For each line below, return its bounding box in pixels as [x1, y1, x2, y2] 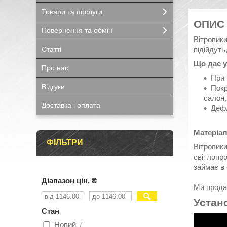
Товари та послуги [42, 8, 102, 16]
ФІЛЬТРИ [47, 138, 83, 147]
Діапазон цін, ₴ [42, 176, 97, 185]
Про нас [42, 64, 68, 72]
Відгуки [42, 83, 65, 91]
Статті [42, 45, 61, 53]
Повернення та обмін [42, 26, 112, 34]
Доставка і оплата [42, 101, 100, 109]
